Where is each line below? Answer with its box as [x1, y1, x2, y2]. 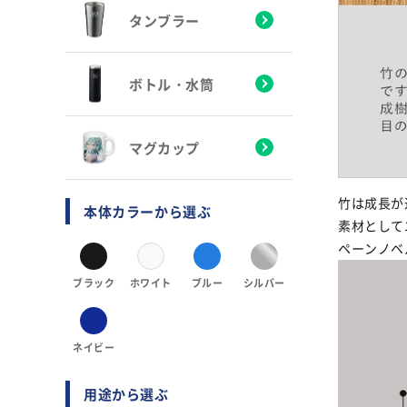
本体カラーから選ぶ [84, 201, 212, 221]
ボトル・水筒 [129, 74, 214, 94]
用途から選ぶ [84, 383, 169, 403]
